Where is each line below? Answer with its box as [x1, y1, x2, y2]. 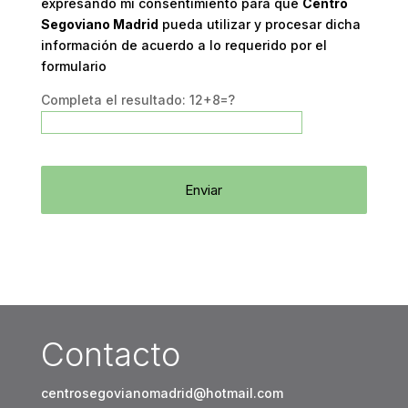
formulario [40, 58, 107, 74]
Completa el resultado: [40, 92, 189, 107]
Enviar [185, 181, 223, 199]
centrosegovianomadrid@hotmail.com [40, 385, 283, 401]
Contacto [40, 334, 180, 374]
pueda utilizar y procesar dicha [158, 16, 361, 32]
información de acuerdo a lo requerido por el [40, 37, 327, 53]
